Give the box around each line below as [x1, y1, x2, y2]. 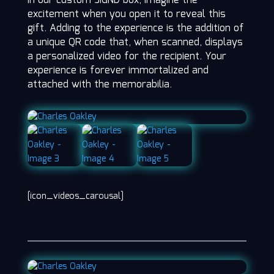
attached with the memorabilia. [27, 77, 172, 93]
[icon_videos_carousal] [27, 190, 124, 204]
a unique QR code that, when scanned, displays [27, 35, 243, 51]
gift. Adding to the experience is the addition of [27, 21, 244, 37]
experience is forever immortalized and [27, 63, 209, 79]
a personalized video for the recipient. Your [27, 49, 226, 65]
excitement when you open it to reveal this [27, 7, 226, 23]
